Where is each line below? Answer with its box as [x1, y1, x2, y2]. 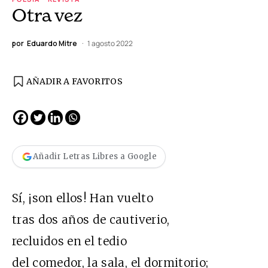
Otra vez [12, 4, 83, 26]
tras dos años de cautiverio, [12, 212, 170, 227]
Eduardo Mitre [27, 38, 77, 48]
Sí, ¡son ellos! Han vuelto [12, 190, 153, 205]
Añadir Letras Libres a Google [33, 151, 157, 162]
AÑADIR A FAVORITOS [26, 75, 123, 87]
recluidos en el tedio [12, 233, 127, 248]
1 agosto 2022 [87, 38, 133, 48]
